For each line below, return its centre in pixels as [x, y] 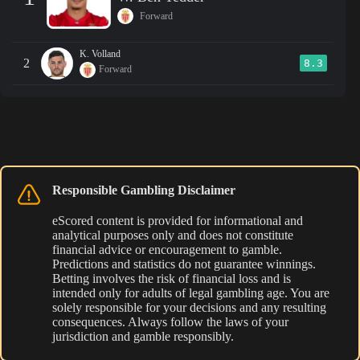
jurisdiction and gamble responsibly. [143, 336]
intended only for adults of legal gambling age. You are [191, 292]
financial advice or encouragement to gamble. [167, 249]
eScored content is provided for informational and [178, 220]
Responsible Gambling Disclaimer [144, 190]
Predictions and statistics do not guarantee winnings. [184, 264]
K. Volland [100, 53]
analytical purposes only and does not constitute [173, 235]
